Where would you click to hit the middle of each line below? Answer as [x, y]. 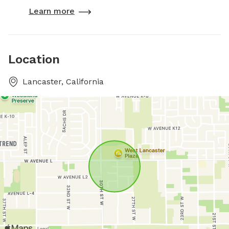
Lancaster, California [63, 82]
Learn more [52, 11]
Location [34, 59]
